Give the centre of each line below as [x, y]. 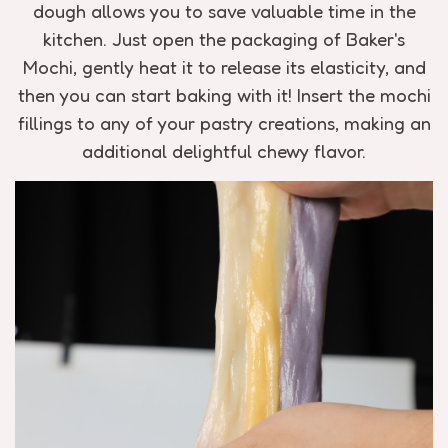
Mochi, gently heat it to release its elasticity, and [224, 67]
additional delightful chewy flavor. [224, 151]
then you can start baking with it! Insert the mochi [224, 95]
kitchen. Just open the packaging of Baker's [224, 39]
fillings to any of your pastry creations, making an [224, 123]
